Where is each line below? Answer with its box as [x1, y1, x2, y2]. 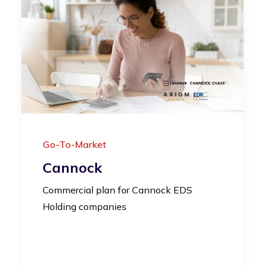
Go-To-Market [43, 138, 106, 150]
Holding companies [43, 200, 127, 212]
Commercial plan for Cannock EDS [43, 183, 192, 196]
